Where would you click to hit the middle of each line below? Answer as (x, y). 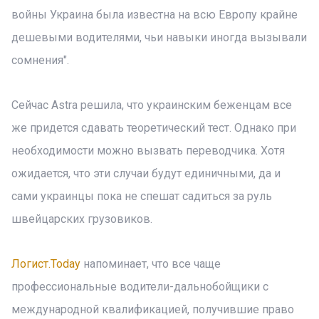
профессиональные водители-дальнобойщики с (140, 287)
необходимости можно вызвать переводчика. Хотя (148, 151)
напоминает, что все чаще (151, 264)
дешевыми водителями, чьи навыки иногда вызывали (159, 37)
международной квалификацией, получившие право (153, 309)
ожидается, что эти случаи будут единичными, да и (146, 173)
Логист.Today (46, 264)
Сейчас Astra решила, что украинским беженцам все (152, 105)
